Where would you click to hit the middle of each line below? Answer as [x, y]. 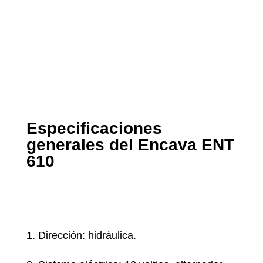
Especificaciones [94, 129]
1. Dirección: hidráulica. [81, 236]
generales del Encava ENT [130, 145]
